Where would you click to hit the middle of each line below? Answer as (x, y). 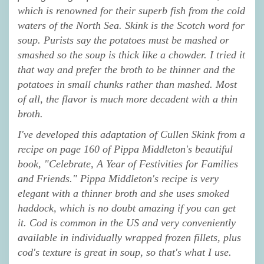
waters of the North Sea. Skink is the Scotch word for (131, 25)
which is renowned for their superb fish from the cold (131, 10)
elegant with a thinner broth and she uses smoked (123, 193)
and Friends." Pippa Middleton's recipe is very (118, 178)
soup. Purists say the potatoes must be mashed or (123, 40)
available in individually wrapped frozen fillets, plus (129, 237)
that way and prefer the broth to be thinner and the (126, 69)
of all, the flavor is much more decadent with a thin (128, 99)
